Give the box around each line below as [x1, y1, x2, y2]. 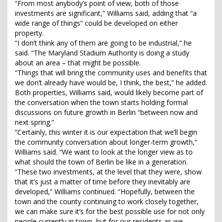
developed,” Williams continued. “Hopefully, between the [15, 187, 195, 197]
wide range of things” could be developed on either [15, 18, 178, 28]
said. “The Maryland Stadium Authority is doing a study [15, 48, 189, 58]
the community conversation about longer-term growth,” [15, 137, 197, 147]
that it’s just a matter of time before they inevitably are [15, 177, 190, 187]
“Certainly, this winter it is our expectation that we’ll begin [15, 127, 197, 137]
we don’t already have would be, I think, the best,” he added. [15, 78, 207, 88]
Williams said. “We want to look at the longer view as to [15, 147, 193, 157]
